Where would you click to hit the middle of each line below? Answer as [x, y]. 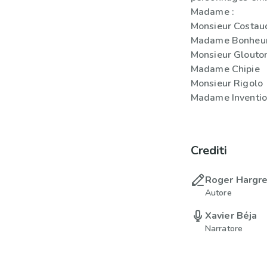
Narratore [224, 229]
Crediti [209, 150]
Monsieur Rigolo [227, 83]
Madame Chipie [225, 69]
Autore [218, 193]
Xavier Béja [231, 216]
